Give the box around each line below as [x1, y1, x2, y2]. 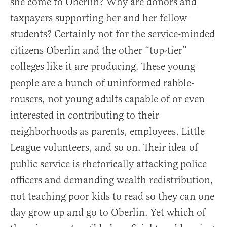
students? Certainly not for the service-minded [10, 28, 215, 41]
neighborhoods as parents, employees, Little [10, 125, 205, 138]
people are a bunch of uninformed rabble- [10, 77, 194, 90]
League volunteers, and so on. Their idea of [10, 141, 198, 155]
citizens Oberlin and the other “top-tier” [10, 44, 187, 57]
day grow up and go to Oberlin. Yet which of [10, 206, 206, 219]
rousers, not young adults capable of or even [10, 93, 205, 106]
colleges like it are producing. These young [10, 60, 195, 73]
